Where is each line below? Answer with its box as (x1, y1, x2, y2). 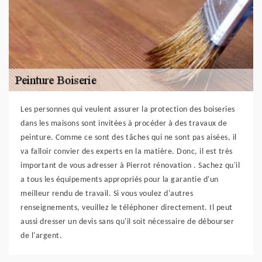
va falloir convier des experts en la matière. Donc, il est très (20, 147, 233, 156)
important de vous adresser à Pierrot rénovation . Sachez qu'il (20, 161, 240, 170)
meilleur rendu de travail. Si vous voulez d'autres (20, 189, 193, 198)
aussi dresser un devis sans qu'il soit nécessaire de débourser (20, 218, 234, 226)
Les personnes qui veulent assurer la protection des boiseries (20, 105, 235, 114)
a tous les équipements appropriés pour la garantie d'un (20, 175, 219, 184)
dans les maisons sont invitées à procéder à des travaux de (20, 119, 227, 128)
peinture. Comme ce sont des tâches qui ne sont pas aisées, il (20, 133, 237, 142)
